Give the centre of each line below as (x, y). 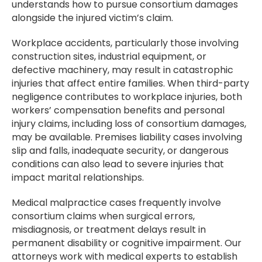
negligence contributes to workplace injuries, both (127, 97)
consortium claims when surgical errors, (103, 216)
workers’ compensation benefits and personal (118, 111)
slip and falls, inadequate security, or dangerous (120, 151)
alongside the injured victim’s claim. (92, 18)
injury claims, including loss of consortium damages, (129, 124)
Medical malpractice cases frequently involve (116, 203)
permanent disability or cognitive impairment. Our (127, 243)
